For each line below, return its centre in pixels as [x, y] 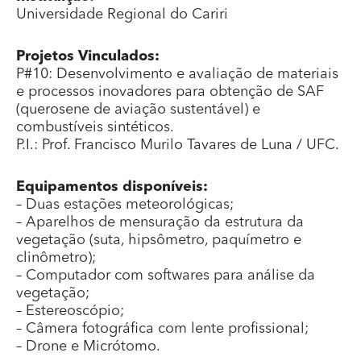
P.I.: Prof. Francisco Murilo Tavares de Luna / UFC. [178, 145]
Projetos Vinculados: [88, 56]
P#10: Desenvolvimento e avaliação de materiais [177, 74]
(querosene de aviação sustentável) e [138, 110]
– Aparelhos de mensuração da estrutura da [160, 222]
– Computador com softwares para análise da [166, 276]
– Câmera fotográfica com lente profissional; [162, 329]
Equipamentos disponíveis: [112, 187]
